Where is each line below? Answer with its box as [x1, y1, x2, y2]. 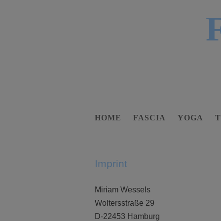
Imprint [95, 158, 127, 169]
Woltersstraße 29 [95, 199, 154, 207]
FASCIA [133, 113, 166, 122]
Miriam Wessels [95, 185, 150, 194]
